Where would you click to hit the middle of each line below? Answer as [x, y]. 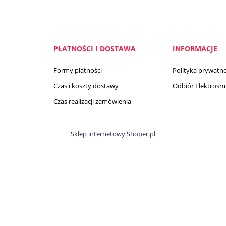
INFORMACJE [195, 49]
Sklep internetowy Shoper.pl [113, 134]
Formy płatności [78, 70]
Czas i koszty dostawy [86, 86]
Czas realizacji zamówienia [92, 101]
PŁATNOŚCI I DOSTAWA [95, 49]
